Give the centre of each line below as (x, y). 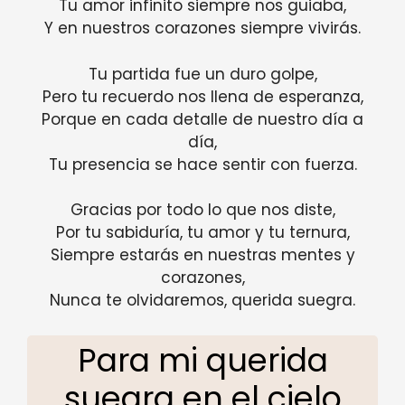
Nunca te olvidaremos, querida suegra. (202, 301)
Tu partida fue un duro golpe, (202, 74)
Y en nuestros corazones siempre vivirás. (202, 28)
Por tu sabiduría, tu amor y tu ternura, (202, 233)
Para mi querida (202, 360)
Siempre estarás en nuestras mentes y (202, 255)
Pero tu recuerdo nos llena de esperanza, (202, 96)
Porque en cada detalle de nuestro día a (202, 119)
